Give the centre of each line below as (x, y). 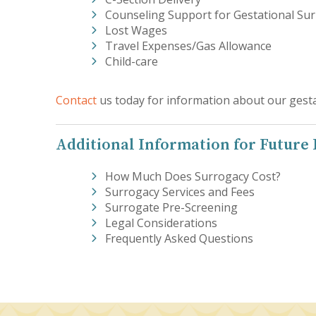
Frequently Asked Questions (180, 238)
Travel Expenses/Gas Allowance (189, 46)
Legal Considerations (162, 223)
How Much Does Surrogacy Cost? (193, 176)
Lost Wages (136, 30)
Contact (77, 100)
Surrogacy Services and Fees (180, 192)
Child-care (132, 61)
